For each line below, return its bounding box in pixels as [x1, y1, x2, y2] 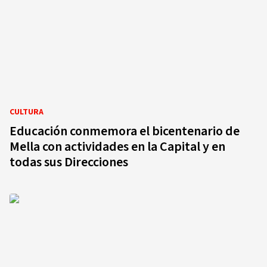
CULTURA [10, 106, 44, 118]
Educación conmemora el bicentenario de [10, 122, 240, 141]
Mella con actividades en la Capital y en [10, 137, 225, 156]
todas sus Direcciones [10, 153, 131, 172]
